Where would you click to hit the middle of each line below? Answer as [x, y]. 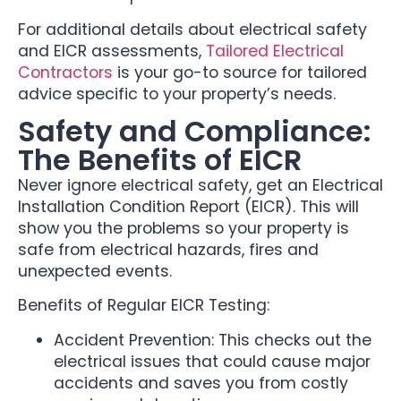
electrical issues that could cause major [212, 361]
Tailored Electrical [275, 51]
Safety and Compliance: [195, 131]
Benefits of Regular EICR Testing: [144, 306]
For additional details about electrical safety [192, 29]
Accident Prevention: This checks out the [213, 340]
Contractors [65, 72]
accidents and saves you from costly [201, 383]
